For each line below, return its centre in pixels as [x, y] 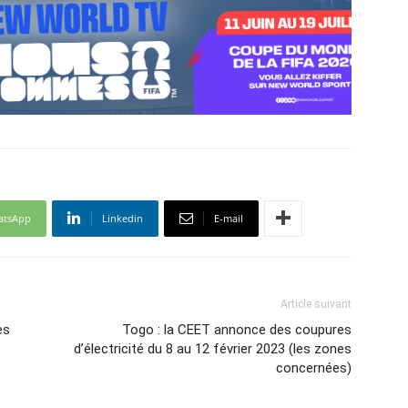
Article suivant [316, 304]
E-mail [229, 218]
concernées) [314, 367]
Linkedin [122, 218]
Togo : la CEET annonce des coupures [237, 329]
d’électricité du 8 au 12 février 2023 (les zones [213, 348]
